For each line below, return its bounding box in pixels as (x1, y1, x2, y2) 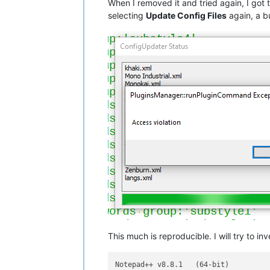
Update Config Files (146, 10, 227, 20)
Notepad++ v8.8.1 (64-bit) (115, 260, 230, 269)
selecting (108, 10, 146, 20)
